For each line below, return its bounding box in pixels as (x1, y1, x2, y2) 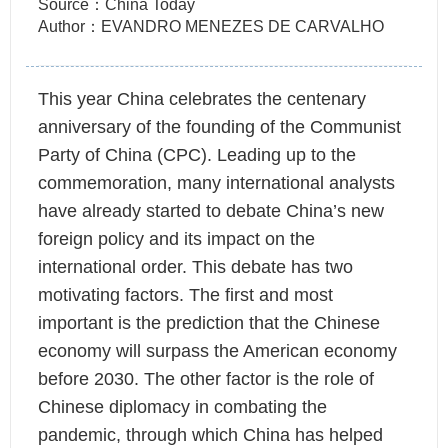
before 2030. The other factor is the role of (37, 368, 374, 389)
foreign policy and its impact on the (37, 228, 315, 249)
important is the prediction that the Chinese (37, 312, 380, 333)
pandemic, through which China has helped (37, 424, 383, 445)
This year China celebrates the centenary (37, 88, 366, 109)
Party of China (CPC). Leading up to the (37, 144, 356, 165)
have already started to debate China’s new (37, 200, 384, 221)
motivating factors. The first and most (37, 284, 333, 305)
